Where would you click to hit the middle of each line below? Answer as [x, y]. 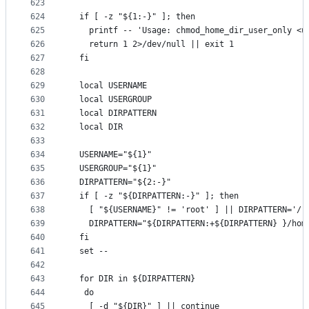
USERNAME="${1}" [111, 155]
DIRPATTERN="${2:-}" [120, 182]
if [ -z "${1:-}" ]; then [132, 17]
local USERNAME [108, 86]
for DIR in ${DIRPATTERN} [132, 279]
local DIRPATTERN [113, 113]
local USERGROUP [111, 100]
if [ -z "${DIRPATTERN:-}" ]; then [154, 196]
